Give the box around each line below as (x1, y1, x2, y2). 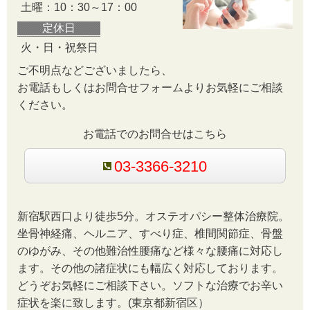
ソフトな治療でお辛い (172, 279, 283, 291)
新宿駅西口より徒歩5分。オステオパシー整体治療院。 (17, 210, 289, 222)
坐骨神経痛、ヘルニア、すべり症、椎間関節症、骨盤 (17, 227, 283, 239)
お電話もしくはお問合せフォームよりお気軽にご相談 (17, 82, 283, 93)
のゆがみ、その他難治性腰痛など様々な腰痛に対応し (17, 244, 283, 257)
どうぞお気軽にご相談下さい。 (17, 279, 172, 291)
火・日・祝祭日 (21, 42, 98, 53)
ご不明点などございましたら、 (17, 64, 172, 76)
